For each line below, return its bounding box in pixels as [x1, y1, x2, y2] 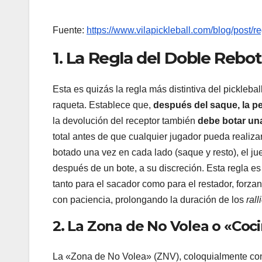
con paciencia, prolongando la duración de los [53, 195, 246, 205]
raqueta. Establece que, [53, 100, 153, 111]
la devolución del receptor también [53, 116, 198, 126]
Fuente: [53, 25, 87, 35]
